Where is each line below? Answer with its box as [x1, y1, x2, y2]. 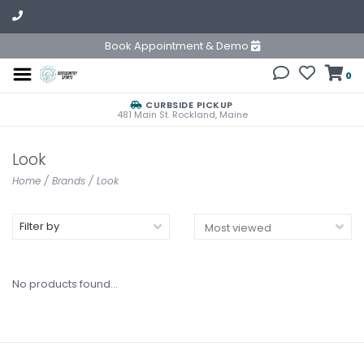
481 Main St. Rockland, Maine [116, 108, 248, 121]
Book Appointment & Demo [104, 38, 251, 54]
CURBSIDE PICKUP [142, 98, 233, 111]
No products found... [12, 276, 118, 292]
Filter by [19, 219, 59, 234]
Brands [52, 174, 85, 188]
